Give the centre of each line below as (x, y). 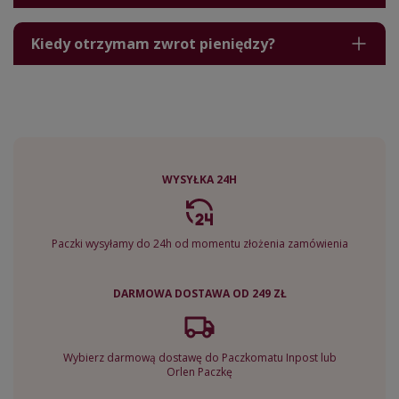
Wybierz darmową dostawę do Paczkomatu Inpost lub (199, 357)
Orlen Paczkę (199, 371)
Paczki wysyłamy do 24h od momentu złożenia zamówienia (199, 243)
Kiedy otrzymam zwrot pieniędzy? (153, 43)
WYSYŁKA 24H (199, 179)
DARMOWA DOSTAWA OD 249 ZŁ (199, 293)
